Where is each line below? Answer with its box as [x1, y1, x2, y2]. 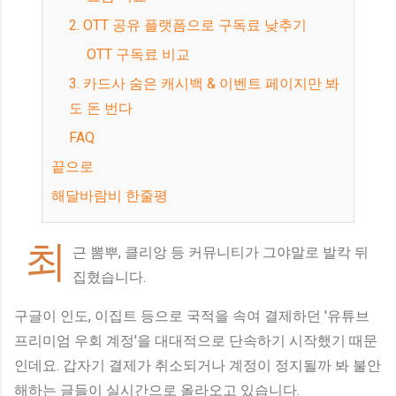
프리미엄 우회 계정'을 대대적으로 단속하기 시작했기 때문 [14, 332, 377, 349]
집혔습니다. [72, 269, 146, 286]
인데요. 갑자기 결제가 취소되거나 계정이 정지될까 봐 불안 [14, 357, 381, 374]
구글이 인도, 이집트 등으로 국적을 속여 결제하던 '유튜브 [14, 308, 369, 324]
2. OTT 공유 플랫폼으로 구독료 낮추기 [79, 17, 307, 34]
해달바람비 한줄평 [65, 187, 168, 204]
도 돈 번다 [68, 100, 133, 117]
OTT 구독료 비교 [95, 46, 190, 63]
